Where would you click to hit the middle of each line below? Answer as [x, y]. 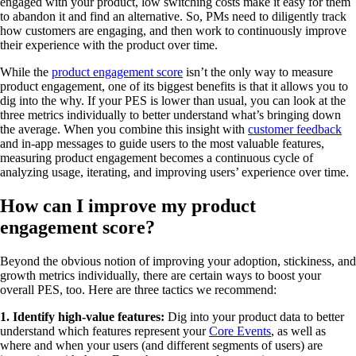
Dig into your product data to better [254, 316]
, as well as [298, 331]
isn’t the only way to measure [258, 72]
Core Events [240, 331]
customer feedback [295, 129]
